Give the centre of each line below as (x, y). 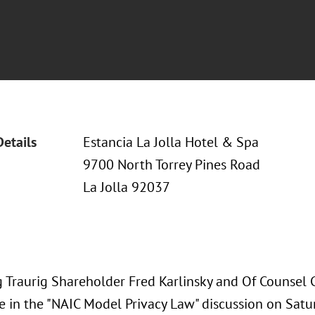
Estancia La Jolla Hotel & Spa (171, 142)
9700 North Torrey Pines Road (171, 165)
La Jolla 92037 (126, 187)
